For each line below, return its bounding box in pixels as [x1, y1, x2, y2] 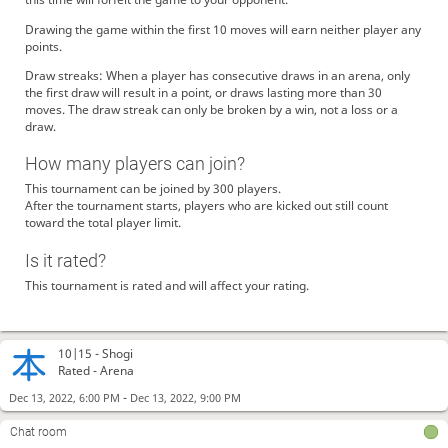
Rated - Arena [58, 362, 135, 380]
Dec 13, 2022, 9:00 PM [129, 389, 241, 405]
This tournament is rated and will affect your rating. [24, 276, 309, 294]
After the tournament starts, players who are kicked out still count [24, 197, 388, 215]
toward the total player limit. [24, 214, 181, 232]
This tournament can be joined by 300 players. [24, 180, 281, 198]
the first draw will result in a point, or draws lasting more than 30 [24, 83, 382, 101]
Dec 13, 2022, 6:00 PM [8, 389, 120, 405]
